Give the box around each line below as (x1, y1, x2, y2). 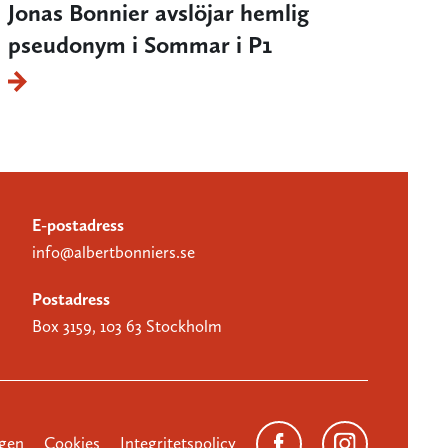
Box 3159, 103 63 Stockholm (32, 315, 222, 336)
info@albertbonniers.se (32, 241, 195, 262)
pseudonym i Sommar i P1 (8, 29, 272, 59)
